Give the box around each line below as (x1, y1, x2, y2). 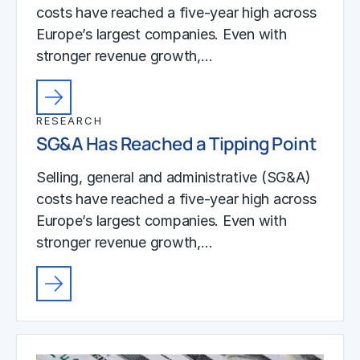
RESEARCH (36, 114, 103, 128)
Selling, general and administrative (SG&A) (36, 168, 311, 186)
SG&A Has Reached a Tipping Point (36, 131, 317, 157)
